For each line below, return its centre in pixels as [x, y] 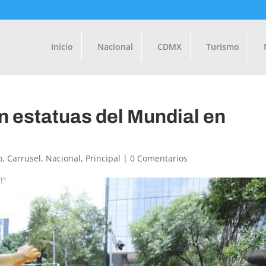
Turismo [222, 46]
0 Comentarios [159, 158]
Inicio [62, 46]
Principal [103, 158]
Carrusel [24, 158]
